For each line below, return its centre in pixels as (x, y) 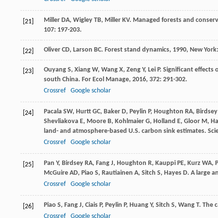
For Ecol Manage (105, 80)
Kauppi (165, 163)
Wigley (83, 20)
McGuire (56, 173)
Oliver (52, 50)
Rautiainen (117, 173)
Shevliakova (61, 122)
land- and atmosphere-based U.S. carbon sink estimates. (126, 131)
